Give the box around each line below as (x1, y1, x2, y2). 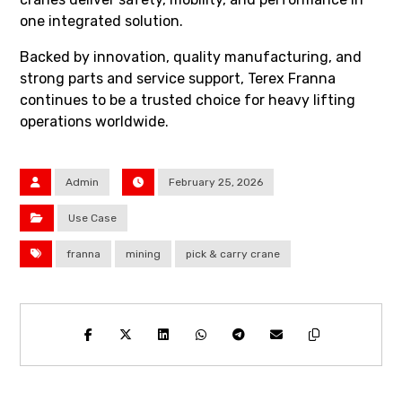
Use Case (68, 211, 118, 224)
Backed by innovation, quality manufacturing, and (20, 48, 363, 66)
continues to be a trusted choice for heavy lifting (20, 91, 356, 109)
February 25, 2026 (169, 175, 264, 188)
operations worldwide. (20, 112, 170, 130)
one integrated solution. (20, 12, 184, 30)
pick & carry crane (186, 247, 281, 260)
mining (126, 247, 162, 260)
